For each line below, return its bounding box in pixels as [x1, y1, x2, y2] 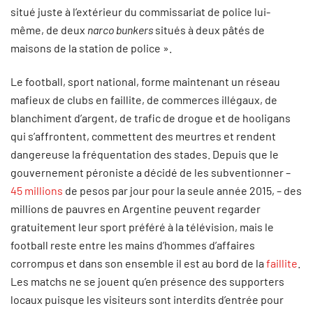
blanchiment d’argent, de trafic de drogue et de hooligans [10, 111, 291, 124]
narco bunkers [87, 23, 153, 36]
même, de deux [10, 23, 87, 36]
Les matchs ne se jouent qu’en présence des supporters [10, 275, 284, 288]
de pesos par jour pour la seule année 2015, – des [63, 184, 302, 197]
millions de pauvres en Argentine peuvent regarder [10, 202, 261, 215]
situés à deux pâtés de [153, 23, 265, 36]
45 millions [10, 184, 63, 197]
